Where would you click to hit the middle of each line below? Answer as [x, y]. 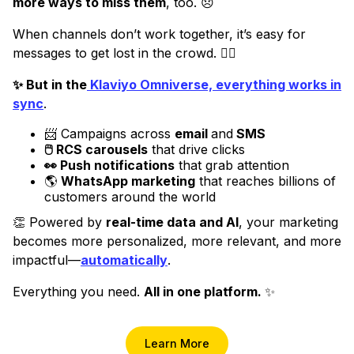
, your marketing [288, 222]
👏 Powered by [59, 222]
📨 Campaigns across [109, 134]
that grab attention [234, 166]
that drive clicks [196, 150]
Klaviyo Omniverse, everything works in [214, 85]
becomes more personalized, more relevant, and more [177, 241]
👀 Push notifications [109, 166]
